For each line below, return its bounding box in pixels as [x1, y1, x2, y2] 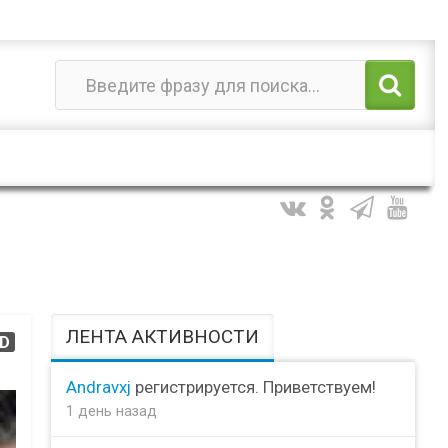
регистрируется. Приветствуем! [131, 376, 377, 397]
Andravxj [66, 376, 132, 397]
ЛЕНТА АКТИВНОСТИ [66, 325, 260, 349]
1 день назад [66, 402, 158, 420]
